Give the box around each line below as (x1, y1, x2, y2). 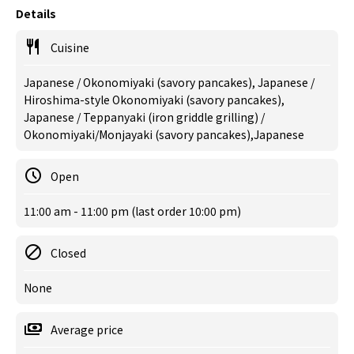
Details (16, 6, 56, 21)
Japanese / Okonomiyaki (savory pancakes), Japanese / (24, 74, 314, 90)
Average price (51, 322, 123, 337)
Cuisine (51, 40, 89, 55)
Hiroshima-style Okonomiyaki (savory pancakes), (24, 92, 284, 107)
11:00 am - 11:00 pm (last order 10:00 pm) (24, 203, 241, 219)
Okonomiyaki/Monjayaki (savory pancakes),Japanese (24, 126, 304, 142)
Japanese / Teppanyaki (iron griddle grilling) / (24, 109, 265, 125)
